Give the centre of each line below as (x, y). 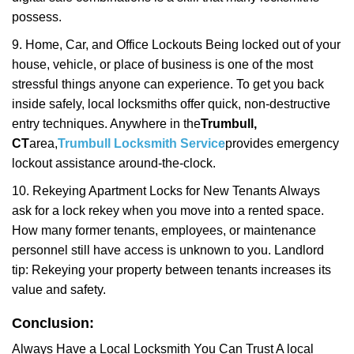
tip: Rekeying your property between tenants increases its (171, 270)
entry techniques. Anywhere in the (106, 124)
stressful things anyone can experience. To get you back (168, 84)
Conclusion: (53, 323)
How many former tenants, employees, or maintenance (164, 230)
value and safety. (59, 290)
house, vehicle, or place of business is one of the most (162, 64)
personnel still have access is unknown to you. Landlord (168, 250)
